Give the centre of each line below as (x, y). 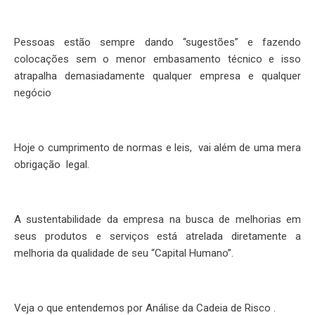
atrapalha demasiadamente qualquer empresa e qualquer (157, 76)
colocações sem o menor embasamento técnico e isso (157, 59)
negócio (33, 93)
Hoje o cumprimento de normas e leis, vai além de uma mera (157, 148)
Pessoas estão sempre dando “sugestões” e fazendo (157, 42)
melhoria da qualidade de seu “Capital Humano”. (124, 253)
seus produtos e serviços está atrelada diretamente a (157, 236)
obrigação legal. (52, 165)
